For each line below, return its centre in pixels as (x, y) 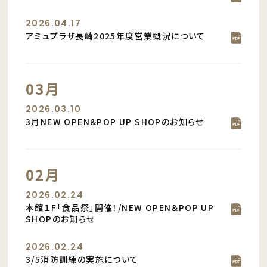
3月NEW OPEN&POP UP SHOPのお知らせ (115, 122)
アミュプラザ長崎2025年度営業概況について (116, 36)
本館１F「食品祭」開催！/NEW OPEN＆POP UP (120, 207)
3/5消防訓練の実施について (82, 259)
